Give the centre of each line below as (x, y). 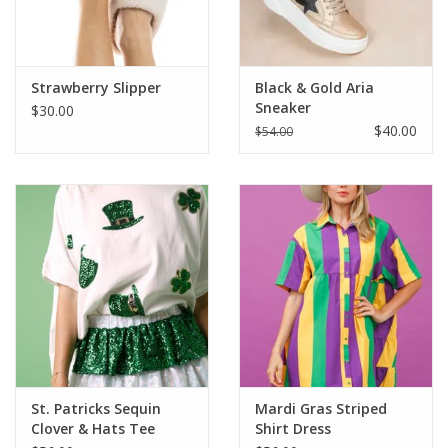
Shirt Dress (293, 429)
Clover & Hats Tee (93, 429)
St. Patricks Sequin (96, 409)
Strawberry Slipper (96, 88)
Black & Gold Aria (314, 88)
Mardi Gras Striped (321, 409)
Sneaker (283, 108)
